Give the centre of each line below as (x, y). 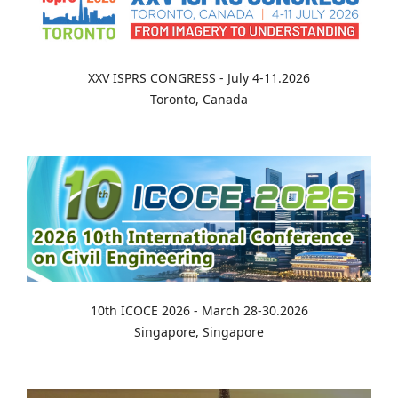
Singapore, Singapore (199, 332)
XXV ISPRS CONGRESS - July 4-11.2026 (199, 77)
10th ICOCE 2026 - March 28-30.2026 (199, 311)
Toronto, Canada (199, 99)
